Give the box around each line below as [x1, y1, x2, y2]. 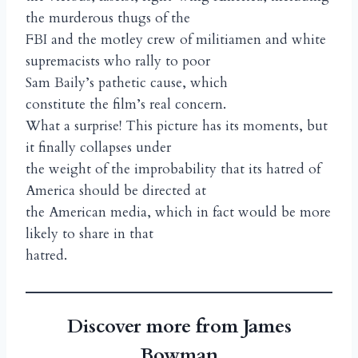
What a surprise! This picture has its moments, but [26, 117, 328, 136]
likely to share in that [26, 225, 153, 244]
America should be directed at [26, 181, 206, 201]
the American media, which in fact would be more [26, 203, 331, 222]
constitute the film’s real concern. [26, 95, 226, 114]
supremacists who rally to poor [26, 52, 210, 71]
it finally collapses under [26, 138, 171, 157]
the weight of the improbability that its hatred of [26, 160, 320, 179]
